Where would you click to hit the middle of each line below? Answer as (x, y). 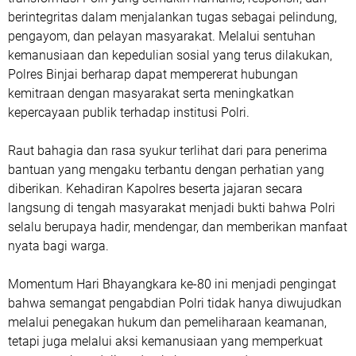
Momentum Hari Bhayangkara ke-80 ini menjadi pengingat (172, 284)
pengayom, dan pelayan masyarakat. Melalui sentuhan (162, 37)
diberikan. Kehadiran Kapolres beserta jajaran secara (155, 189)
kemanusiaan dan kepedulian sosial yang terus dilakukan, (170, 56)
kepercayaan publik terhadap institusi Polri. (129, 113)
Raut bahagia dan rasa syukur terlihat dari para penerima (168, 151)
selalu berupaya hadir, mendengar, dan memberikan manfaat (178, 227)
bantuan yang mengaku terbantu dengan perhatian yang (166, 170)
